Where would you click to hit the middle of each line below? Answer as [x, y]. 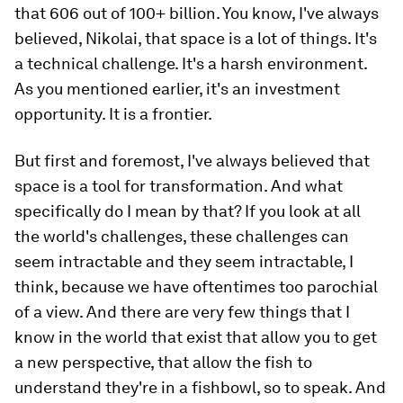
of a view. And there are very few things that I [182, 312]
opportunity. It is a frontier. [113, 114]
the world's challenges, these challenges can [182, 236]
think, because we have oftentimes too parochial [196, 287]
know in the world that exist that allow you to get [196, 337]
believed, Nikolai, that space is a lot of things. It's [196, 38]
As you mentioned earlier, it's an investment [177, 89]
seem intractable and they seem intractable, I [184, 261]
